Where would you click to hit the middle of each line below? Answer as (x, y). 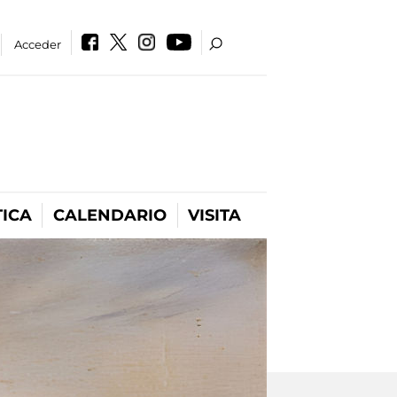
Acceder (38, 44)
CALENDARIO (110, 215)
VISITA (214, 215)
